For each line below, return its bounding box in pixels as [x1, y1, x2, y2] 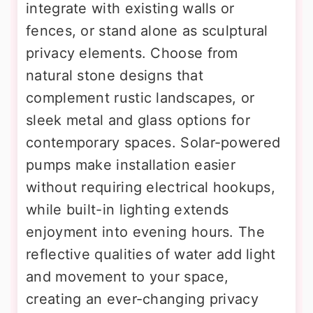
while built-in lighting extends [26, 201, 229, 218]
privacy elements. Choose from [26, 44, 238, 61]
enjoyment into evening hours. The [26, 223, 265, 240]
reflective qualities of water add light [26, 245, 276, 263]
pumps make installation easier [26, 156, 235, 173]
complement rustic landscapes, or [26, 89, 255, 106]
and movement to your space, [26, 268, 229, 285]
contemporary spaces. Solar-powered [26, 133, 281, 151]
